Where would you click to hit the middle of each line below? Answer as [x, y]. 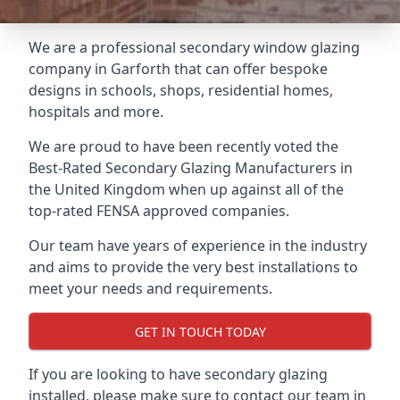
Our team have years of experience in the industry [198, 246]
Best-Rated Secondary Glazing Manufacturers [183, 168]
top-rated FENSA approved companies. [159, 211]
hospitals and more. [96, 112]
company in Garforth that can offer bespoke [178, 69]
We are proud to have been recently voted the [183, 146]
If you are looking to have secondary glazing [178, 374]
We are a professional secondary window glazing [194, 47]
